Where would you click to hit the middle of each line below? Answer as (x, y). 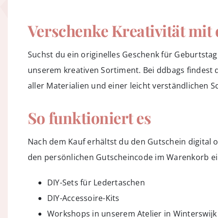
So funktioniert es (89, 117)
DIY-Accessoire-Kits (83, 198)
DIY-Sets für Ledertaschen (96, 182)
